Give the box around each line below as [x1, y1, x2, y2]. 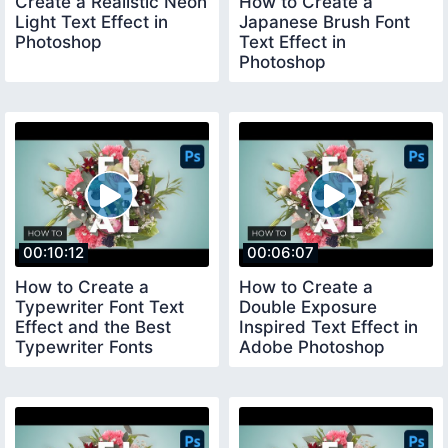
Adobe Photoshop [239, 337, 385, 358]
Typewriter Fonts [15, 337, 153, 358]
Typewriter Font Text [15, 297, 184, 318]
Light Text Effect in [15, 11, 168, 32]
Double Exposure [239, 297, 377, 318]
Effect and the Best [15, 317, 171, 338]
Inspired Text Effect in [239, 317, 418, 338]
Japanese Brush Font [239, 11, 410, 32]
